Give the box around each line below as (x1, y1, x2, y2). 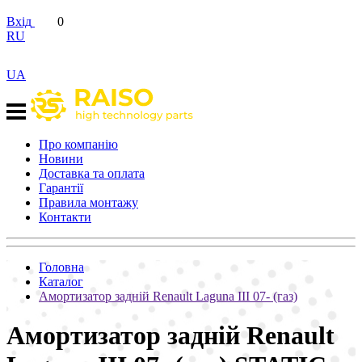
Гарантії (39, 181, 83, 195)
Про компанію (39, 137, 118, 151)
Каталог (39, 275, 83, 288)
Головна (39, 260, 84, 274)
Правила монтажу (39, 196, 138, 209)
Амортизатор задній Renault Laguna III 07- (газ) (39, 289, 297, 303)
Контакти (39, 210, 91, 224)
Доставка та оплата (39, 166, 145, 180)
